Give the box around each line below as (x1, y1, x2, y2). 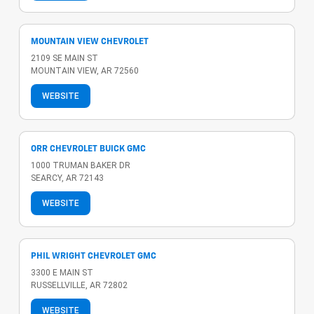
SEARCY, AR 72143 (31, 172, 104, 183)
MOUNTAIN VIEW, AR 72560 (31, 65, 139, 76)
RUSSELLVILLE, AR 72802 (31, 280, 128, 290)
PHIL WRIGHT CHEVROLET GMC (31, 252, 156, 261)
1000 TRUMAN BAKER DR (31, 160, 130, 170)
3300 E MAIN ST (31, 267, 93, 278)
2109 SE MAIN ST (31, 53, 98, 63)
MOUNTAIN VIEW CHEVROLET (31, 37, 149, 46)
